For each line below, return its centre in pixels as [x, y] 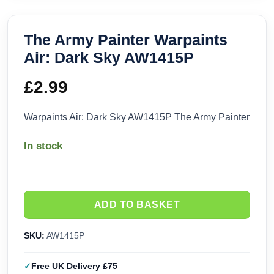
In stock [43, 146]
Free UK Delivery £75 [74, 266]
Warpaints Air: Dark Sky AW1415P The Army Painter [137, 117]
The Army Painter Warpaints [126, 40]
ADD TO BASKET [137, 205]
